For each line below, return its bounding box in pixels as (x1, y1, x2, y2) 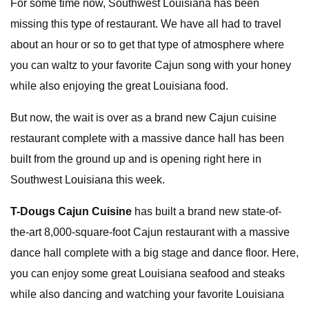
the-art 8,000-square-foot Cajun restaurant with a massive (10, 226, 290, 238)
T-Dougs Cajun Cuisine (10, 206, 132, 217)
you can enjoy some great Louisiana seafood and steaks (10, 268, 285, 279)
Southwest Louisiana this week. (10, 174, 165, 186)
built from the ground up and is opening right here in (10, 153, 261, 165)
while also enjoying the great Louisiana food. (10, 80, 228, 92)
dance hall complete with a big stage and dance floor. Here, (10, 247, 299, 259)
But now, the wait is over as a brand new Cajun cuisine (10, 112, 277, 123)
